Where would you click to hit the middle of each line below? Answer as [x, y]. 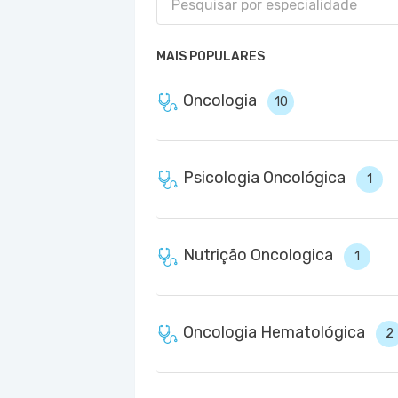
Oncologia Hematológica [274, 332]
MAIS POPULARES [211, 56]
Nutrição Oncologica [258, 255]
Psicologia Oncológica [264, 178]
